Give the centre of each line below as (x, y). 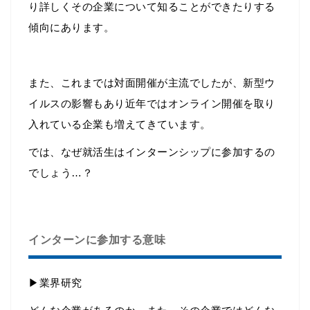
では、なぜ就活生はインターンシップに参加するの (152, 152)
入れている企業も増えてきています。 (120, 125)
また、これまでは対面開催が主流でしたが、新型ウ (152, 83)
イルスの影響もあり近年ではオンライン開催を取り (152, 104)
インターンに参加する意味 (97, 240)
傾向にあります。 (71, 28)
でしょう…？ (61, 173)
